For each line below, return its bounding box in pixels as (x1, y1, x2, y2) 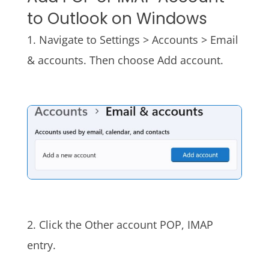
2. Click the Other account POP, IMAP (26, 217, 213, 232)
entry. (26, 237, 56, 252)
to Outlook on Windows (26, 7, 207, 29)
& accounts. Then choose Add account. (26, 52, 223, 67)
